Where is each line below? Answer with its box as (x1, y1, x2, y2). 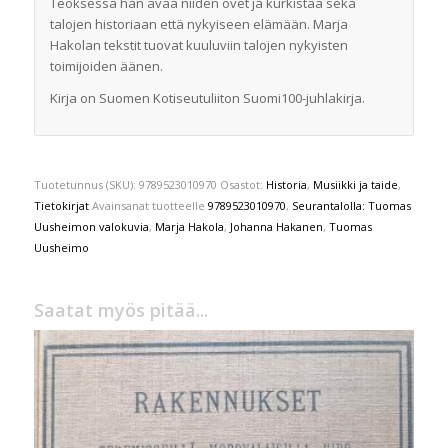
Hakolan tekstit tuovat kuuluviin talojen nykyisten (49, 35, 348, 54)
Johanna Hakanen (229, 218, 323, 234)
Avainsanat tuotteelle (91, 197, 208, 213)
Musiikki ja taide (312, 176, 398, 192)
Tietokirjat (33, 197, 89, 213)
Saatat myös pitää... (33, 297, 208, 322)
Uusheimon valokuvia (33, 218, 149, 234)
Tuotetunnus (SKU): (33, 176, 139, 192)
